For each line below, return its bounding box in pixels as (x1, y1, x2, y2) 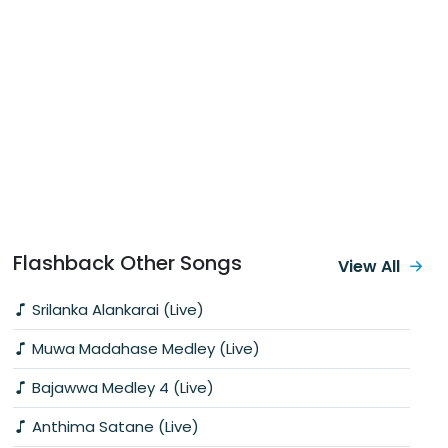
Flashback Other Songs (13, 248, 242, 277)
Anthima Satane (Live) (28, 415, 199, 437)
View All (338, 254, 400, 278)
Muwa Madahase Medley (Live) (28, 337, 260, 359)
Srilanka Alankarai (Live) (28, 298, 204, 320)
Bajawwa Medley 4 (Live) (28, 376, 214, 398)
